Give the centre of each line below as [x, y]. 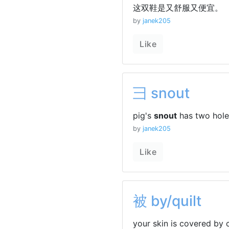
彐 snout [161, 93]
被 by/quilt [167, 201]
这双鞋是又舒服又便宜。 [178, 8]
